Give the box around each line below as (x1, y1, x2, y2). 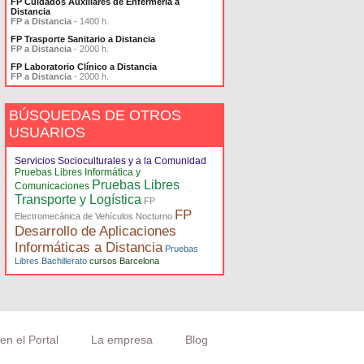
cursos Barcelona (89, 256, 159, 266)
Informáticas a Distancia (15, 240, 162, 255)
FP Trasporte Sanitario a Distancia (11, 34, 155, 44)
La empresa (91, 333, 153, 346)
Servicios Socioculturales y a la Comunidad (15, 155, 206, 167)
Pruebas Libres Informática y (15, 167, 141, 178)
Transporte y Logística (15, 193, 141, 206)
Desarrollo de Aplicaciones (15, 223, 176, 239)
